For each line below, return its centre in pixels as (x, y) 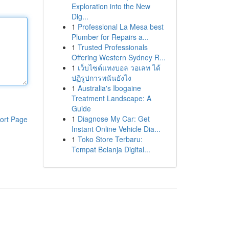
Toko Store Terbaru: (110, 139)
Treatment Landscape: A (111, 98)
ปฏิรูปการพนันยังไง (101, 78)
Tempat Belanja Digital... (111, 149)
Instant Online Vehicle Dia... (116, 129)
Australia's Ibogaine (109, 88)
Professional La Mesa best (120, 27)
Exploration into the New (111, 6)
